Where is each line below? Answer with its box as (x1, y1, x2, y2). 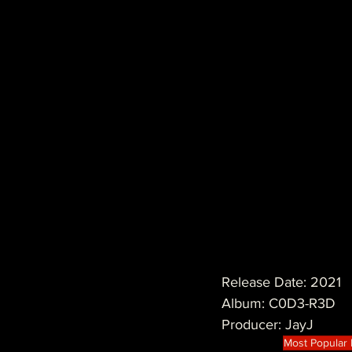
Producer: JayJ (222, 317, 313, 333)
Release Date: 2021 (222, 274, 341, 291)
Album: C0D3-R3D (222, 295, 335, 312)
